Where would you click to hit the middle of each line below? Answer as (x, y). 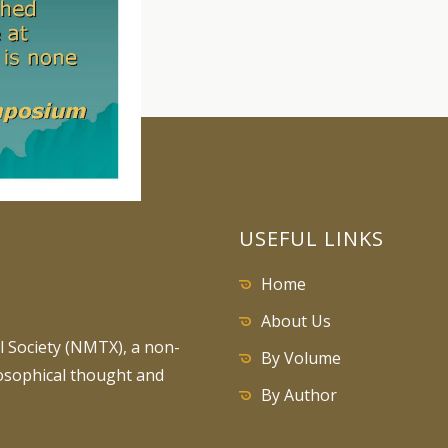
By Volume (301, 358)
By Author (299, 395)
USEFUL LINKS (311, 238)
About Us (296, 321)
